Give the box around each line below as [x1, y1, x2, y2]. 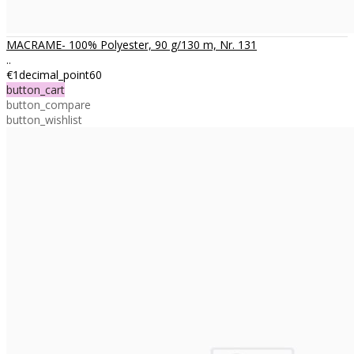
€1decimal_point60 [6, 66, 102, 82]
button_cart [6, 81, 65, 97]
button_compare [6, 96, 91, 112]
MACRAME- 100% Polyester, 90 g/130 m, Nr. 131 [6, 36, 257, 52]
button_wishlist [6, 111, 82, 127]
